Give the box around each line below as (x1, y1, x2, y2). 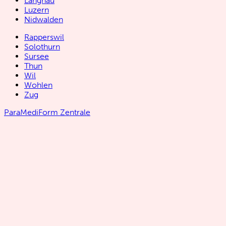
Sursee (24, 51, 49, 62)
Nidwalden (24, 15, 63, 25)
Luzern (24, 5, 49, 15)
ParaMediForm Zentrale (4, 107, 90, 118)
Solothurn (24, 42, 60, 52)
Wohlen (24, 80, 52, 90)
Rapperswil (24, 32, 64, 42)
